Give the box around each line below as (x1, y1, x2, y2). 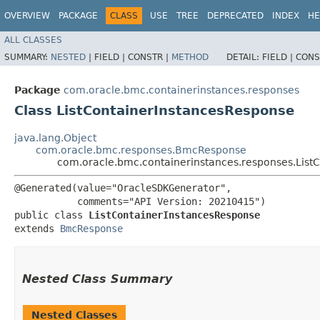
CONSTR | (128, 51, 171, 62)
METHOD (171, 51, 209, 62)
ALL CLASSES (4, 34, 62, 45)
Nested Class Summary (22, 271, 172, 286)
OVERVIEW (4, 11, 50, 21)
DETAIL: (226, 51, 262, 62)
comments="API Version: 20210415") (14, 195, 266, 207)
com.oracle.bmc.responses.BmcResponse (36, 144, 246, 156)
